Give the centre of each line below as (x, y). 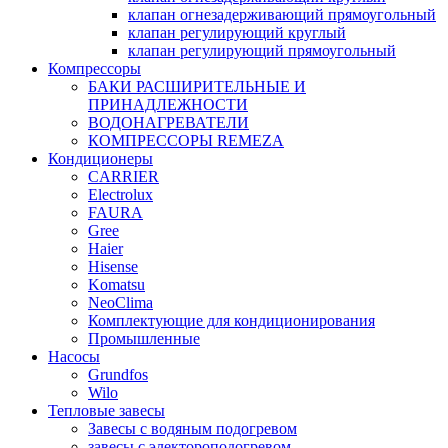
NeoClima (120, 302)
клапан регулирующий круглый (237, 32)
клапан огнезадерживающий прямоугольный (282, 14)
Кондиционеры (100, 158)
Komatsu (116, 284)
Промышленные (144, 338)
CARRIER (123, 176)
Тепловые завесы (106, 410)
